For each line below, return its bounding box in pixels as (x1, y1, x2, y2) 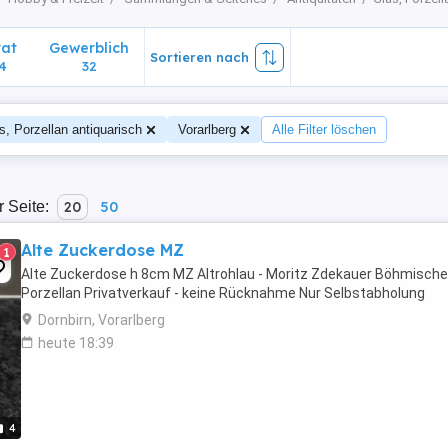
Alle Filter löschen (272, 122, 376, 137)
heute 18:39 (38, 335, 114, 351)
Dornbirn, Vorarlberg (38, 312, 165, 328)
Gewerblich (49, 39, 129, 57)
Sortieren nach (150, 49, 249, 65)
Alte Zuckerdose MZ (21, 240, 184, 260)
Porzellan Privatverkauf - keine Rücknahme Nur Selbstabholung (21, 285, 425, 301)
